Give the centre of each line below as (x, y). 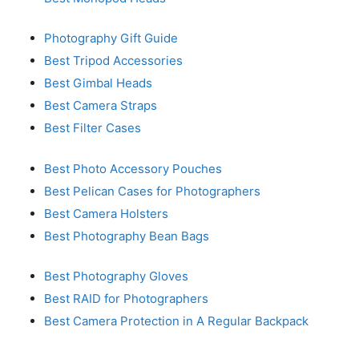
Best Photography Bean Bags (127, 236)
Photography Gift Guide (111, 38)
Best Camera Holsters (106, 213)
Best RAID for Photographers (126, 298)
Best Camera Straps (101, 105)
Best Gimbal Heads (98, 83)
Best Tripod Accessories (113, 61)
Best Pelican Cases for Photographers (152, 191)
